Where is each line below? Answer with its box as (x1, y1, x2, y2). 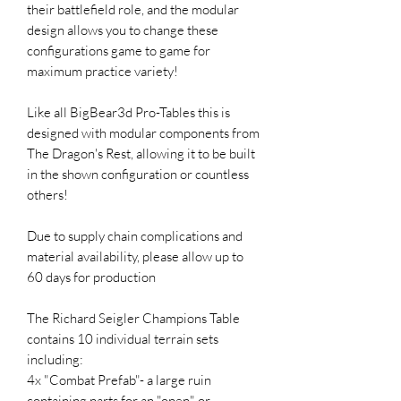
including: (27, 350, 83, 368)
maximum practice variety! (27, 62, 178, 80)
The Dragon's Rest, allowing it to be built (27, 144, 255, 162)
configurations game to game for (27, 41, 210, 59)
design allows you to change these (27, 21, 218, 38)
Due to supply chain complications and (27, 226, 243, 244)
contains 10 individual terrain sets (27, 329, 218, 347)
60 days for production (27, 268, 156, 286)
